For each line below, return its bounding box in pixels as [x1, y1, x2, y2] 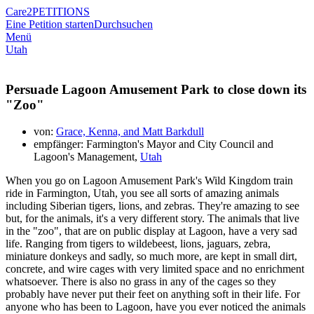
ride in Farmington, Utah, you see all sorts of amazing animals [6, 187, 279, 200]
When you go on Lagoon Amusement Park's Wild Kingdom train [6, 175, 293, 187]
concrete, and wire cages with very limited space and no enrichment [6, 263, 304, 275]
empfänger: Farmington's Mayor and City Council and [34, 138, 273, 151]
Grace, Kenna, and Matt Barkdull [56, 125, 204, 138]
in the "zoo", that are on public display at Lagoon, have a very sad [6, 225, 297, 238]
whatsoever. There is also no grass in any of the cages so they [6, 275, 276, 288]
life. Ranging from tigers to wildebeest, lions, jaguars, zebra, [6, 238, 271, 250]
